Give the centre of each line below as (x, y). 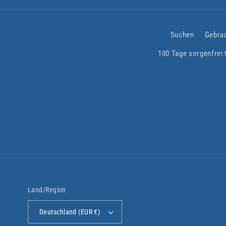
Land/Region (47, 190)
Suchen (182, 35)
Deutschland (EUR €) (70, 212)
